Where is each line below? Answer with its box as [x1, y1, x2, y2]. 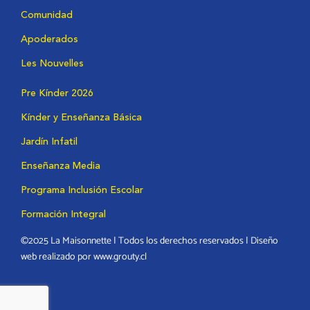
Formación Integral [21, 209, 106, 219]
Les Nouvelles [21, 58, 84, 69]
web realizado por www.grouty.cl [21, 248, 147, 265]
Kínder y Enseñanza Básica [21, 112, 142, 122]
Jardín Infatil [21, 136, 77, 147]
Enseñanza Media [21, 161, 100, 171]
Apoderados [21, 34, 78, 44]
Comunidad [21, 10, 73, 20]
